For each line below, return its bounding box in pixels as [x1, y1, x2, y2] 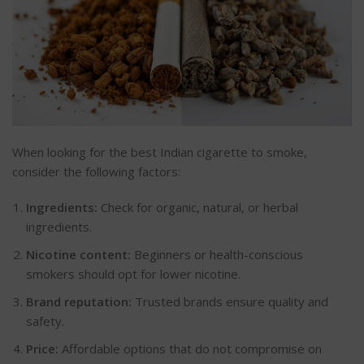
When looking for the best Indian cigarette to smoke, [12, 143, 307, 160]
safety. [26, 312, 64, 329]
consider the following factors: [12, 162, 180, 180]
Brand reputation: [26, 292, 132, 310]
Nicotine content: [26, 245, 131, 262]
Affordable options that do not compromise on [58, 340, 322, 357]
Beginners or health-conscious [131, 245, 303, 262]
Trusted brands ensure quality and [132, 292, 328, 310]
